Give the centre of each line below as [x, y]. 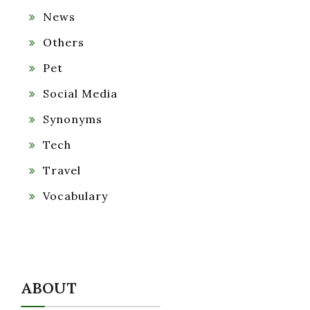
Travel [62, 171]
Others [64, 43]
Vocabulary [75, 196]
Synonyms [73, 119]
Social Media [80, 94]
